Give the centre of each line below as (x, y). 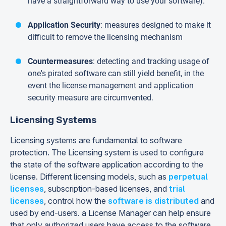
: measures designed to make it (156, 25)
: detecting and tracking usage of (151, 61)
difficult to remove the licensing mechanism (105, 37)
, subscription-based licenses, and (106, 189)
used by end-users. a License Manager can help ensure (110, 213)
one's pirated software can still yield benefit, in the (116, 73)
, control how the (76, 201)
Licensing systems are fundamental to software (96, 140)
